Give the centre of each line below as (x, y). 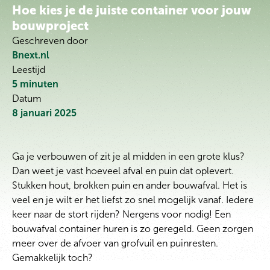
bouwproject (50, 26)
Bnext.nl (31, 55)
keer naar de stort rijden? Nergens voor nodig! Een (121, 215)
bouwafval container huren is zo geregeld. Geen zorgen (133, 229)
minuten (39, 84)
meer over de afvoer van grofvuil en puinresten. (115, 243)
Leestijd (29, 70)
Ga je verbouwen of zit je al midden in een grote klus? (128, 157)
